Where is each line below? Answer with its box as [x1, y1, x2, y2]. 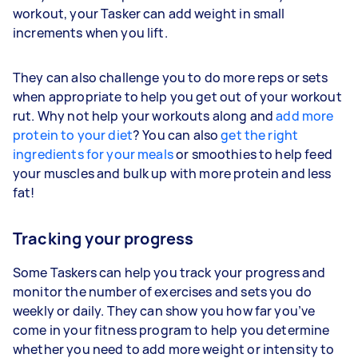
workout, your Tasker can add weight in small [13, 4, 285, 22]
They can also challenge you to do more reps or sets [13, 68, 328, 86]
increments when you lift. [13, 23, 173, 42]
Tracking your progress [13, 227, 194, 249]
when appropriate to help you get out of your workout [13, 87, 342, 105]
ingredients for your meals [13, 145, 173, 163]
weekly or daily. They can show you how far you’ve [13, 301, 316, 320]
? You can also [133, 125, 221, 144]
